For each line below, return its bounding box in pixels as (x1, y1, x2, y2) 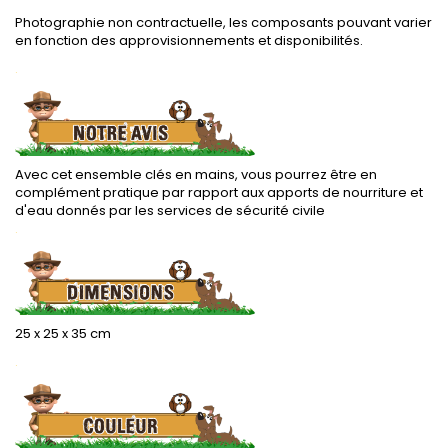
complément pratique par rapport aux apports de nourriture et (15, 182, 423, 202)
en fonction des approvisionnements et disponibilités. (15, 31, 363, 50)
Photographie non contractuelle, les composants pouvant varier (15, 13, 432, 32)
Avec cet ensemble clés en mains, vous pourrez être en (15, 164, 377, 184)
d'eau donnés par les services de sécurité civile (15, 200, 325, 220)
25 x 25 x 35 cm (15, 324, 111, 343)
